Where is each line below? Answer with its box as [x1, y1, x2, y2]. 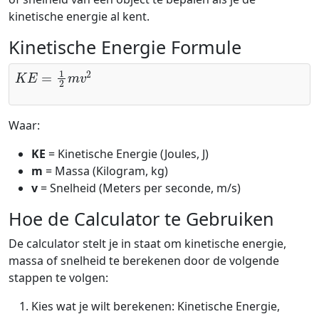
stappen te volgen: [9, 270, 108, 286]
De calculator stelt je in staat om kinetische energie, [9, 236, 286, 252]
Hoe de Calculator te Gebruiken [9, 206, 274, 231]
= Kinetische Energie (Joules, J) [46, 146, 209, 162]
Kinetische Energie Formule [9, 35, 241, 59]
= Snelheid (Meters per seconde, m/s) [38, 180, 241, 197]
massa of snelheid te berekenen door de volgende [9, 253, 279, 269]
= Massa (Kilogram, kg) [43, 163, 168, 179]
